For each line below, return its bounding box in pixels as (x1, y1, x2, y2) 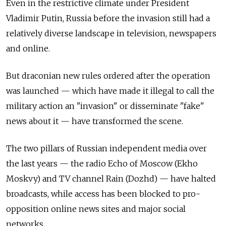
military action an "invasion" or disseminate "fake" (6, 101, 204, 111)
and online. (6, 43, 50, 54)
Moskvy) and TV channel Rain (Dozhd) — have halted (6, 174, 216, 184)
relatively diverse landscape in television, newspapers (6, 28, 216, 39)
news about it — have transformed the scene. (6, 116, 183, 127)
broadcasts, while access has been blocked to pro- (6, 189, 200, 199)
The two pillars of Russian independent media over (6, 143, 207, 154)
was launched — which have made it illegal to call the (6, 86, 214, 96)
